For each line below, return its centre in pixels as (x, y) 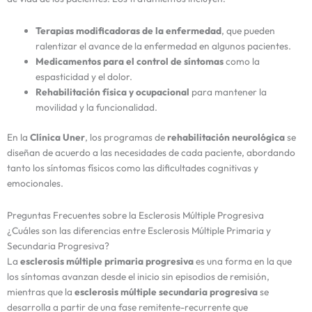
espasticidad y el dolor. (84, 77)
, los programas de (126, 137)
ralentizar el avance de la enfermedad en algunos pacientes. (164, 46)
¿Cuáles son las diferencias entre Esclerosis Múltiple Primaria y (139, 230)
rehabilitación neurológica (226, 137)
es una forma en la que (243, 261)
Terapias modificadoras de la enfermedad (129, 31)
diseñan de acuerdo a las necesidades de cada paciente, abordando (151, 152)
